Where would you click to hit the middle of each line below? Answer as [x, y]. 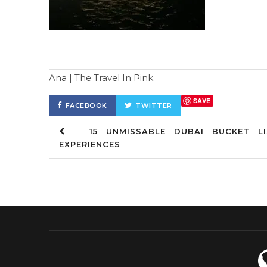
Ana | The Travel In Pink [101, 78]
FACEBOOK [86, 105]
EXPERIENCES [90, 144]
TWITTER [154, 105]
